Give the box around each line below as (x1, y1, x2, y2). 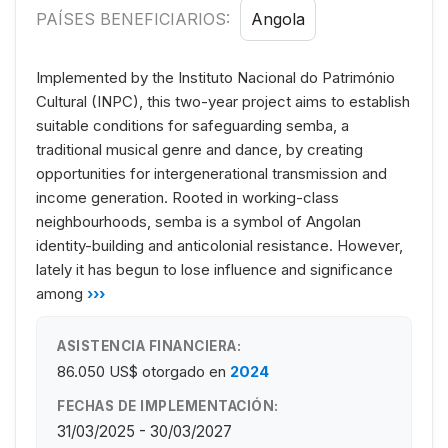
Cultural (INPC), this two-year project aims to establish (36, 91, 410, 111)
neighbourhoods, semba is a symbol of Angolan (36, 211, 361, 231)
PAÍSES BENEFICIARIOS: (36, 8, 235, 29)
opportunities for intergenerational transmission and (36, 163, 387, 183)
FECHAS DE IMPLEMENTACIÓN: (57, 397, 279, 414)
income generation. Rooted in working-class (36, 187, 339, 207)
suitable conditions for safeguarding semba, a (36, 115, 349, 135)
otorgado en (142, 361, 226, 381)
